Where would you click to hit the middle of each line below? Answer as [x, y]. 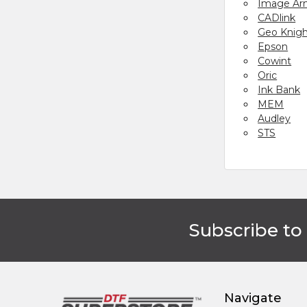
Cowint [275, 61]
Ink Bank [279, 89]
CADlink [277, 17]
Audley [274, 118]
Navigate [253, 298]
